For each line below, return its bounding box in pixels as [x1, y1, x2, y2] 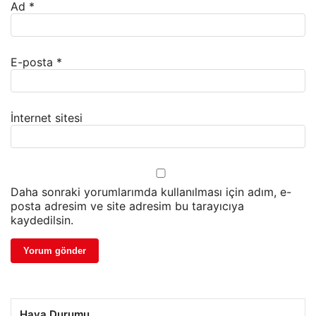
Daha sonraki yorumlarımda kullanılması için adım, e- [11, 185, 291, 200]
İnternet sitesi [11, 111, 83, 126]
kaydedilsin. [11, 213, 73, 228]
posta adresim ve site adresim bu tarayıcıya [11, 199, 244, 214]
